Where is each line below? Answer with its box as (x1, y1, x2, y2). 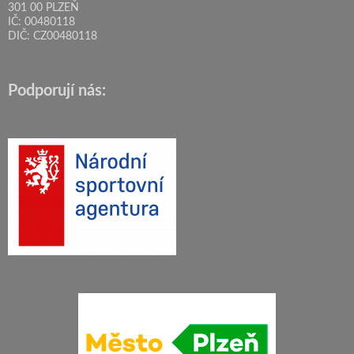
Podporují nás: (8, 82, 106, 99)
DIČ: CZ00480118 (8, 30, 97, 42)
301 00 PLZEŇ (8, 2, 79, 13)
